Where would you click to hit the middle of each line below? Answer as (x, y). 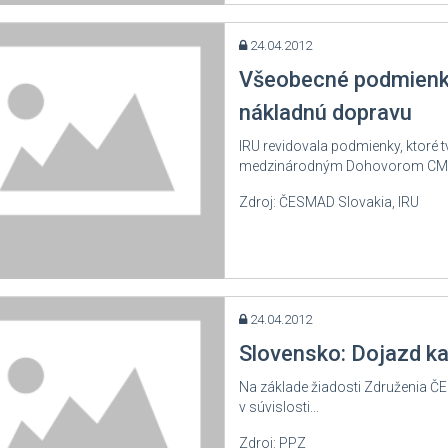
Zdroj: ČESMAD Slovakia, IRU (328, 202)
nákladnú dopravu (325, 112)
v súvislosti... (278, 407)
